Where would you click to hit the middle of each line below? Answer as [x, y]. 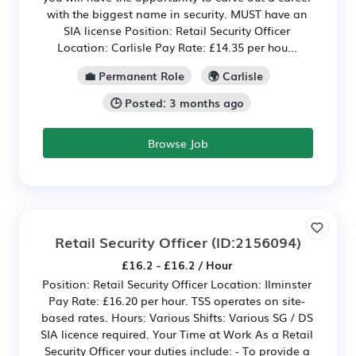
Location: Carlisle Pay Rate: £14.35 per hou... [177, 47]
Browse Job [178, 143]
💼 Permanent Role [134, 76]
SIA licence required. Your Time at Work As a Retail [177, 334]
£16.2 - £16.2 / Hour [177, 265]
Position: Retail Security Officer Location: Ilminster [177, 284]
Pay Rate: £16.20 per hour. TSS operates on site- [177, 301]
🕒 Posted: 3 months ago [177, 103]
